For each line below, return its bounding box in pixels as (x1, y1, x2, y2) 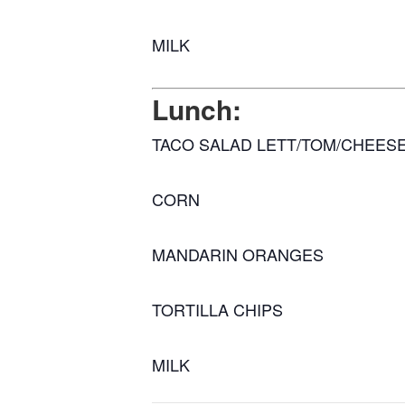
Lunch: (152, 89, 241, 129)
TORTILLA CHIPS (152, 297, 283, 322)
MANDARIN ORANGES (152, 242, 324, 267)
